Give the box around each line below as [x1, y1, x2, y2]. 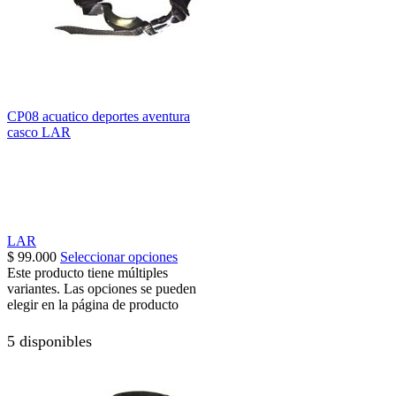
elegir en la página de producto [7, 296, 179, 312]
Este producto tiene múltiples [7, 264, 168, 280]
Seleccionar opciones [60, 248, 178, 264]
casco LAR [7, 124, 71, 140]
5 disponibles [7, 332, 92, 351]
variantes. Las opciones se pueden [7, 280, 196, 296]
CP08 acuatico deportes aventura [7, 108, 190, 124]
